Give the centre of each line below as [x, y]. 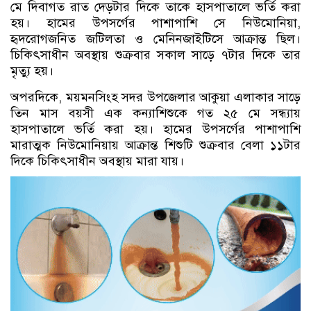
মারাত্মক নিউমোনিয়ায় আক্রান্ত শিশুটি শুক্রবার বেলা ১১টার [155, 145]
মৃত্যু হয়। [32, 71]
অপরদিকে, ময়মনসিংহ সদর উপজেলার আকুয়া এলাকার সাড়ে [155, 97]
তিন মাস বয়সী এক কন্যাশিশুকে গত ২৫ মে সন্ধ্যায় [155, 113]
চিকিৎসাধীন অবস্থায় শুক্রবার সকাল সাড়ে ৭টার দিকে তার [155, 55]
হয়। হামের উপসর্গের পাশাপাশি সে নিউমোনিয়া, [155, 23]
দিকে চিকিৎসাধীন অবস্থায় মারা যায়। [99, 161]
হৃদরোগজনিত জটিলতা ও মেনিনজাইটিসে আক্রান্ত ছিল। [155, 39]
